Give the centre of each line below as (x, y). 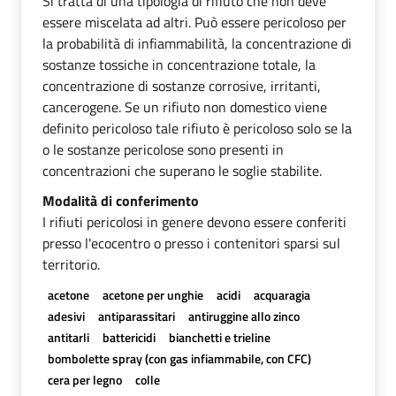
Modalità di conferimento (121, 200)
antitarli (68, 337)
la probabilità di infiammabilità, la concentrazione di (197, 43)
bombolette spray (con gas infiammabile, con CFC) (179, 358)
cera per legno (84, 379)
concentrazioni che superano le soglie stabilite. (182, 170)
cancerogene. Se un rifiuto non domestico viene (185, 107)
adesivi (66, 316)
